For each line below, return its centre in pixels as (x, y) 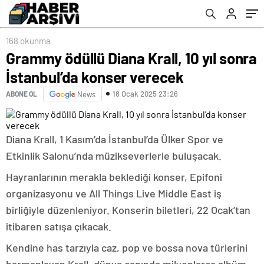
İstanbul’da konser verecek (95, 77)
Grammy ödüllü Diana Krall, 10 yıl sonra (132, 58)
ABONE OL (22, 94)
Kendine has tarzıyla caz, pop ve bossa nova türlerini (127, 247)
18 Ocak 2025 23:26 (145, 94)
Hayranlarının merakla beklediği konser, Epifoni (114, 176)
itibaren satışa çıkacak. (59, 226)
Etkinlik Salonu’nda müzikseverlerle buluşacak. (114, 155)
